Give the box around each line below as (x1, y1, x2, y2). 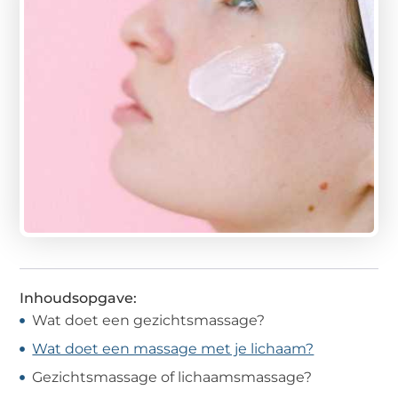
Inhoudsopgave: (20, 289, 138, 306)
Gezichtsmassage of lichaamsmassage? (32, 368, 313, 386)
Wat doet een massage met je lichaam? (32, 339, 314, 357)
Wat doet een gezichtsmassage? (32, 311, 266, 329)
